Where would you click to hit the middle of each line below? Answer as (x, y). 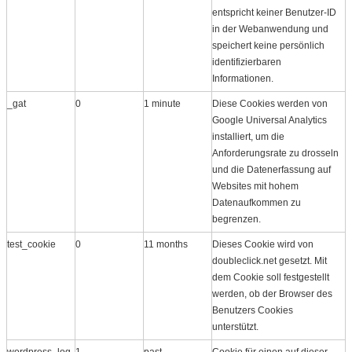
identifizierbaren (247, 62)
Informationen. (243, 78)
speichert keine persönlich (268, 45)
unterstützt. (235, 326)
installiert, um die (248, 136)
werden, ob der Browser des (272, 293)
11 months (166, 244)
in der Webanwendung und (270, 29)
